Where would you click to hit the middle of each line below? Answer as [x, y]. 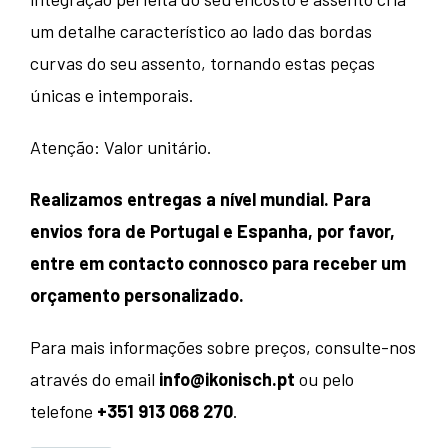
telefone [63, 411]
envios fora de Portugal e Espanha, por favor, [212, 231]
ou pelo [324, 379]
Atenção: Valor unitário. [121, 147]
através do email [94, 379]
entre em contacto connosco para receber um [218, 263]
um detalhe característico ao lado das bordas [201, 31]
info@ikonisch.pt [227, 379]
